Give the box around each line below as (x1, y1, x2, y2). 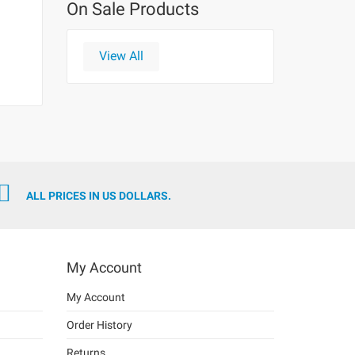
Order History (66, 319, 132, 331)
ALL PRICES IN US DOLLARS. (26, 189, 171, 202)
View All (98, 48, 143, 63)
